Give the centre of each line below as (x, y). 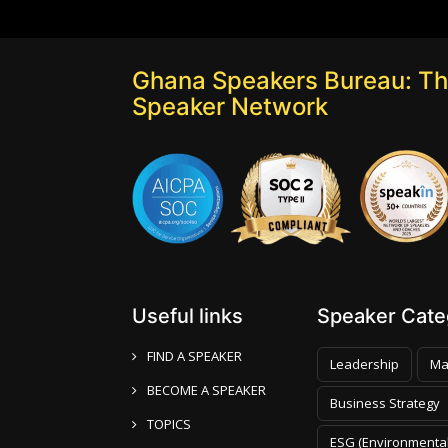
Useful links (187, 315)
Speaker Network (230, 106)
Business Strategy (385, 402)
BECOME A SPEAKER (206, 389)
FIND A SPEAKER (194, 355)
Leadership (364, 363)
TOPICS (169, 423)
